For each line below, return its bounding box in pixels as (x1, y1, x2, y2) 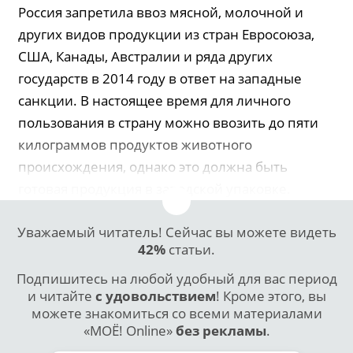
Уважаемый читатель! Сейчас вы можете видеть (17, 223, 336, 241)
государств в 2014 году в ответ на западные (18, 69, 303, 87)
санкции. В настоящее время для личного (18, 91, 292, 110)
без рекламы (175, 321, 266, 340)
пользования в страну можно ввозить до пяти (18, 113, 319, 132)
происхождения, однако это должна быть (18, 158, 288, 176)
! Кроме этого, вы (215, 287, 326, 305)
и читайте (27, 287, 95, 305)
